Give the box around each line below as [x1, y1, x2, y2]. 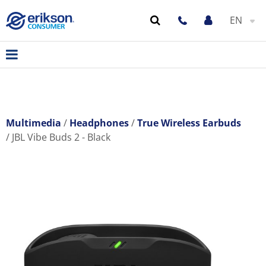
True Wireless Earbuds [137, 116, 241, 129]
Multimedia [6, 116, 61, 129]
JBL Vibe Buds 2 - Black [12, 131, 110, 144]
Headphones [69, 116, 129, 129]
